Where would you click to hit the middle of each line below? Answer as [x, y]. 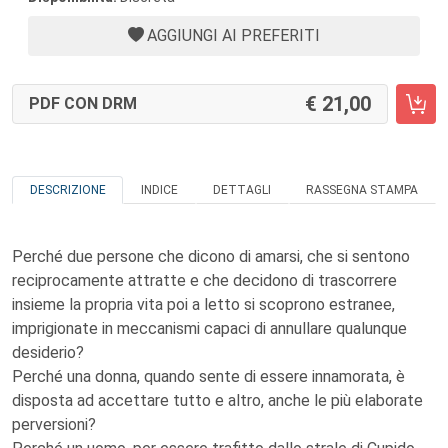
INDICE [159, 190]
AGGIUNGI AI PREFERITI [233, 35]
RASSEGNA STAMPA [362, 190]
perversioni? [54, 424]
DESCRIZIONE [67, 190]
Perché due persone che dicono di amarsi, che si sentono [211, 256]
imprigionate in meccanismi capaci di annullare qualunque [209, 328]
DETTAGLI [242, 190]
